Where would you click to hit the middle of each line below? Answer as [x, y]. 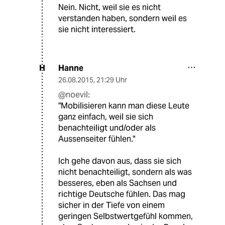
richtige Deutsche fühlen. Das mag [122, 194]
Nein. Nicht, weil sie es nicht [109, 7]
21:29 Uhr [112, 80]
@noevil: [74, 94]
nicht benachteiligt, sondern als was [125, 172]
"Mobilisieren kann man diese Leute [124, 105]
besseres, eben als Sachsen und [118, 183]
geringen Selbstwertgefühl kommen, [126, 216]
